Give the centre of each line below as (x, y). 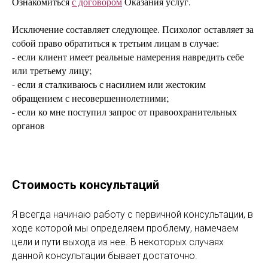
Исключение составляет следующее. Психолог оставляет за (133, 29)
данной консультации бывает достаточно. (105, 256)
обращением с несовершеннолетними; (90, 98)
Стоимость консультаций (86, 185)
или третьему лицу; (52, 70)
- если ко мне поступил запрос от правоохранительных (124, 112)
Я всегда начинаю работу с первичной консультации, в (133, 214)
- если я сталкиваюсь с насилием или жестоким (109, 84)
